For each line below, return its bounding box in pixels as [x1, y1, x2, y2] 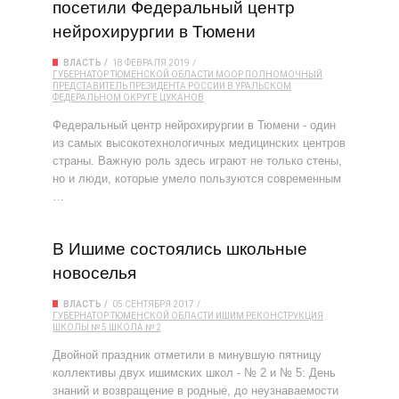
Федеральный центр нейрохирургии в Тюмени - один [53, 118, 336, 132]
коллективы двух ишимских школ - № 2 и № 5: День [53, 366, 336, 379]
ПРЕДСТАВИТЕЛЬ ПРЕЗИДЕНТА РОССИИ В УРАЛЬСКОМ [53, 81, 291, 91]
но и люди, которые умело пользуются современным [53, 172, 341, 185]
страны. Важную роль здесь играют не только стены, [53, 154, 342, 167]
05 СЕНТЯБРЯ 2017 [112, 299, 194, 309]
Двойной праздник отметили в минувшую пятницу [53, 348, 322, 362]
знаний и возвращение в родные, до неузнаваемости [53, 384, 338, 397]
